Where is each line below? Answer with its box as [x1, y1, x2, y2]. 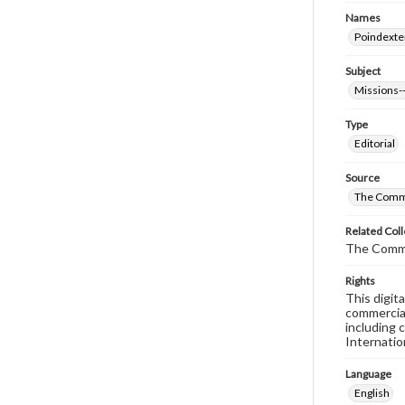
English [354, 386, 390, 400]
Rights [345, 274, 375, 287]
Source [345, 171, 380, 184]
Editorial [354, 137, 395, 150]
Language [345, 367, 391, 381]
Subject [345, 64, 381, 78]
